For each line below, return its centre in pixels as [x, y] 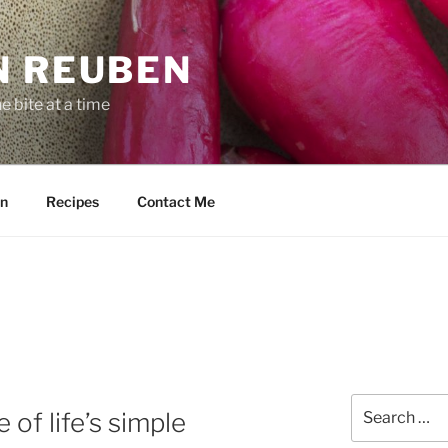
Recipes [72, 201]
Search [373, 403]
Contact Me [175, 201]
